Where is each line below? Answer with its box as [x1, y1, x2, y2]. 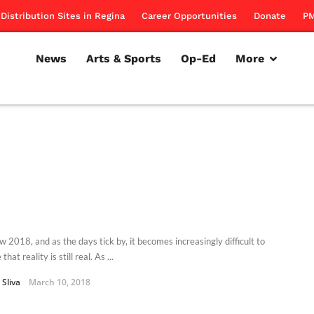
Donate [254, 11, 286, 21]
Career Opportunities [142, 11, 237, 21]
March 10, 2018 [29, 275, 90, 288]
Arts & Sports [86, 52, 161, 65]
